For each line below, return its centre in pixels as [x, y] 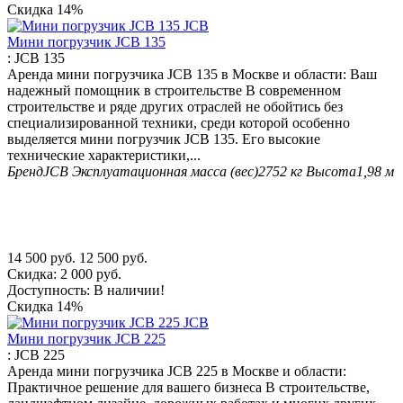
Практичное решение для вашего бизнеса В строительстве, [188, 387]
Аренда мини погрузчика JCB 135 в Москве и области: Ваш [192, 74]
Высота [331, 171]
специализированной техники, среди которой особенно [179, 122]
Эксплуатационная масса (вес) [165, 171]
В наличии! [129, 290]
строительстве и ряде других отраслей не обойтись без [175, 106]
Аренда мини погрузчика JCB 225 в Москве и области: [177, 371]
